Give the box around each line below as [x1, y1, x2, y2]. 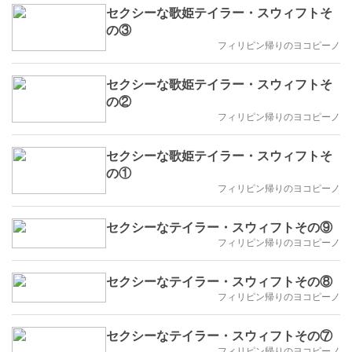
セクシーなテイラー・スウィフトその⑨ [106, 218, 332, 236]
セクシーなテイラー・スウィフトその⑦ [106, 326, 332, 344]
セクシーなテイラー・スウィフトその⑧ [106, 272, 332, 290]
